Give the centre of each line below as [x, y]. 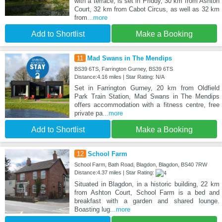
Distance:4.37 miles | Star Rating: [115, 173]
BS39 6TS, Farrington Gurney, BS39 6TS [123, 69]
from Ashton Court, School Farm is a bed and [147, 193]
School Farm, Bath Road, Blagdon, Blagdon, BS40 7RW [140, 165]
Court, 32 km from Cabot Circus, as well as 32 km [147, 9]
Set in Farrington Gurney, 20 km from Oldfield [147, 88]
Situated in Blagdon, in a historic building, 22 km [147, 184]
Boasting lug [92, 210]
